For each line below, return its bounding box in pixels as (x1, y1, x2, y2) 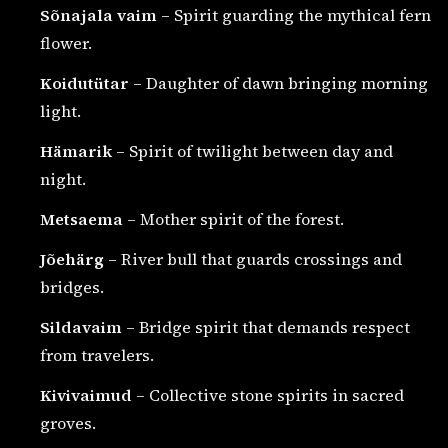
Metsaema (40, 208, 123, 231)
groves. (40, 412, 96, 435)
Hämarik (40, 140, 112, 163)
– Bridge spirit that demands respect (122, 316, 410, 339)
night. (40, 168, 86, 191)
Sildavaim (40, 316, 122, 339)
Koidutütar (40, 72, 129, 95)
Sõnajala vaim (40, 4, 157, 27)
